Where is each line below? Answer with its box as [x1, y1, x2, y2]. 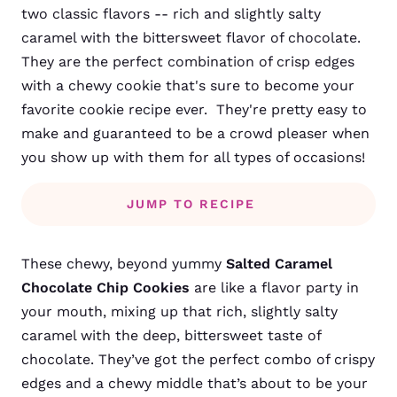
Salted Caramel [226, 255, 332, 272]
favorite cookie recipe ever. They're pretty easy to [21, 101, 367, 118]
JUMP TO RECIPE [127, 197, 255, 211]
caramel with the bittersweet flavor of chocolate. [21, 29, 361, 46]
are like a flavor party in [190, 279, 359, 296]
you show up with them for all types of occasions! [21, 149, 365, 166]
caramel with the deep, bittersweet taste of [21, 327, 321, 344]
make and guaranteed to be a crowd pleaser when [21, 125, 370, 142]
